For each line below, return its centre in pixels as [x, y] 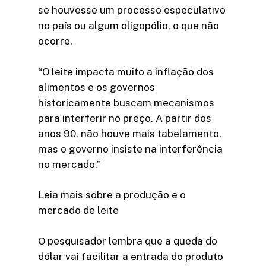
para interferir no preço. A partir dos [125, 118]
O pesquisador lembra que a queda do [128, 241]
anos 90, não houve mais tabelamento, [130, 133]
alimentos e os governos [96, 87]
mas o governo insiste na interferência [130, 149]
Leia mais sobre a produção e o [112, 195]
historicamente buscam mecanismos [126, 102]
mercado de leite [78, 210]
